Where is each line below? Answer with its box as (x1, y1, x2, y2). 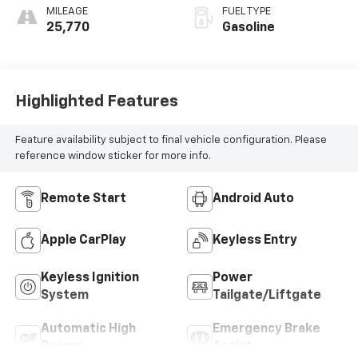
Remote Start (40, 193, 126, 206)
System (40, 289, 89, 303)
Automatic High (40, 323, 136, 336)
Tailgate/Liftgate (213, 289, 321, 303)
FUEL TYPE (222, 6, 271, 18)
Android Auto (213, 193, 294, 206)
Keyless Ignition (40, 272, 139, 285)
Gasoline (222, 22, 275, 35)
